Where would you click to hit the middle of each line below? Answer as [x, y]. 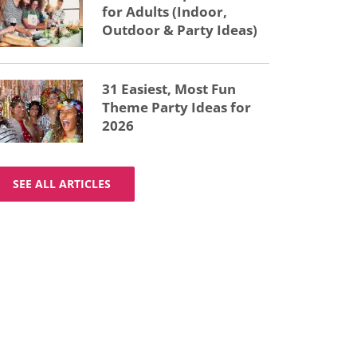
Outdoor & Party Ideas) [180, 30]
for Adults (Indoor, [165, 12]
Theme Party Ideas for [177, 107]
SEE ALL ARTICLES [62, 184]
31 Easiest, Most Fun [169, 89]
